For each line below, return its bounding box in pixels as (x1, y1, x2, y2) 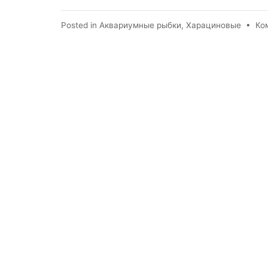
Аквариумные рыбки (99, 20, 181, 31)
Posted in (61, 20, 99, 31)
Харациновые (186, 20, 241, 31)
